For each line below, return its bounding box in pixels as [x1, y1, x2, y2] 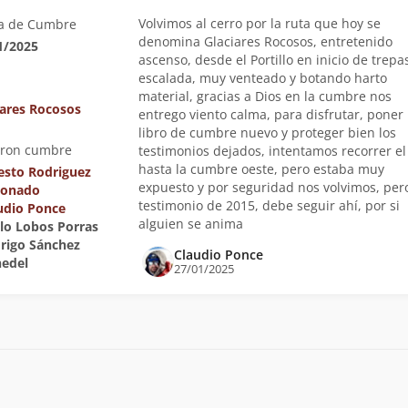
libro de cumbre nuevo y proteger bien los [138, 124, 396, 142]
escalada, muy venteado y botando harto [138, 69, 387, 87]
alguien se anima [138, 215, 243, 233]
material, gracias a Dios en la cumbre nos [138, 87, 392, 106]
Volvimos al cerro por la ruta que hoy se [138, 15, 381, 33]
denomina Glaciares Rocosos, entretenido [138, 33, 393, 51]
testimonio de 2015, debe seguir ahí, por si [138, 197, 400, 215]
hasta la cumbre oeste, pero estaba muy [138, 160, 384, 178]
